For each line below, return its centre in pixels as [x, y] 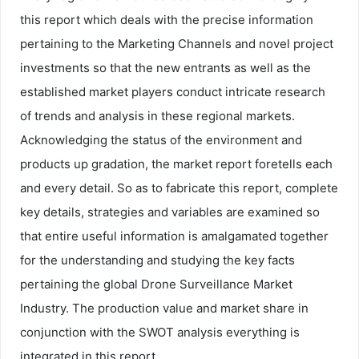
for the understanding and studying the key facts [157, 260]
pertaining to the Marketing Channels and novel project [177, 43]
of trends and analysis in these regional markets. [157, 115]
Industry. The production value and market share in [164, 308]
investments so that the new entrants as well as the [165, 67]
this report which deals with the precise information [167, 19]
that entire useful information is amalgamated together [174, 236]
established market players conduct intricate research [173, 91]
